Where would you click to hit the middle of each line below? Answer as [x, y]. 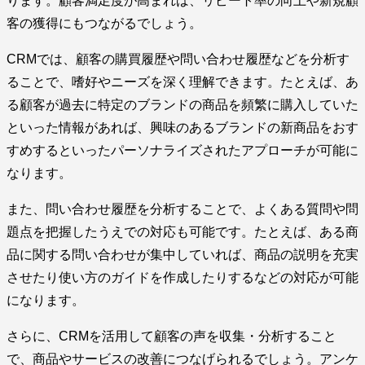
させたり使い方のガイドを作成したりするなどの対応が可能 [182, 277]
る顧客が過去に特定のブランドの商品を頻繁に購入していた [182, 104]
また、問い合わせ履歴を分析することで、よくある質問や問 [182, 209]
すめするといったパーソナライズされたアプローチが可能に [182, 150]
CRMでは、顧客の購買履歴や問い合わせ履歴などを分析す [178, 59]
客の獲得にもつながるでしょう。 [104, 23]
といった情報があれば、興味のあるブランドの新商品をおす [182, 127]
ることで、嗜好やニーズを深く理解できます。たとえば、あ [182, 81]
